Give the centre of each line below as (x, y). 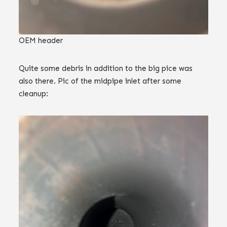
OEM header (41, 40)
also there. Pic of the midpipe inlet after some (100, 81)
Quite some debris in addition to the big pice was (106, 68)
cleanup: (34, 93)
